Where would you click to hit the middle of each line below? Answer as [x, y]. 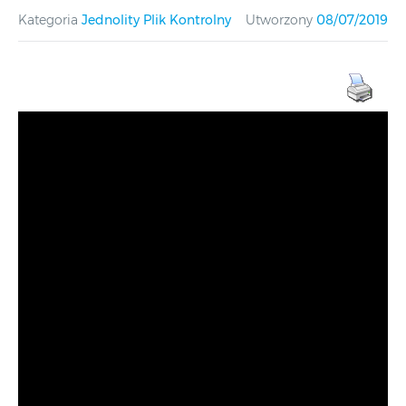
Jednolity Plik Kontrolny [156, 20]
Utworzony [279, 20]
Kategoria [48, 20]
